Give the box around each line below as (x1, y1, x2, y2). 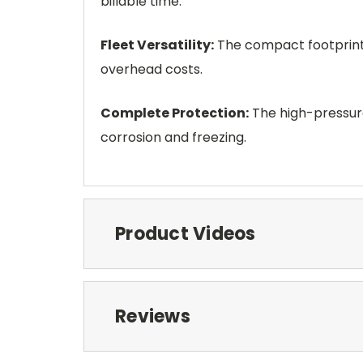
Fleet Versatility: (100, 36, 214, 54)
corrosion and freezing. (100, 128, 246, 147)
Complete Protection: (100, 104, 249, 122)
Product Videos (115, 221, 256, 246)
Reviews (115, 304, 190, 329)
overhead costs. (100, 60, 203, 79)
